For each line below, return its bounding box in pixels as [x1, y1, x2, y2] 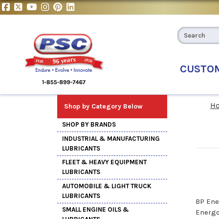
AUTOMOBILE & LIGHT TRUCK [62, 182, 152, 190]
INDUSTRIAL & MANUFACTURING [62, 134, 160, 142]
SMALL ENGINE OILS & [62, 206, 129, 214]
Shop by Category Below [64, 102, 143, 110]
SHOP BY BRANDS [62, 121, 116, 129]
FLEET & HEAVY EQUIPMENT [62, 158, 147, 166]
